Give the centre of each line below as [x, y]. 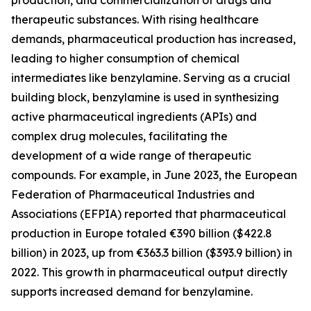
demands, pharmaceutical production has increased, [153, 39]
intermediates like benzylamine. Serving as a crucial [151, 78]
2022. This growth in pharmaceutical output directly [149, 272]
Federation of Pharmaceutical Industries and [133, 195]
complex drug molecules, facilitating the [119, 136]
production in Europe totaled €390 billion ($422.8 [142, 234]
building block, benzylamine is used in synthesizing [145, 98]
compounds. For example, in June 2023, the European [154, 175]
